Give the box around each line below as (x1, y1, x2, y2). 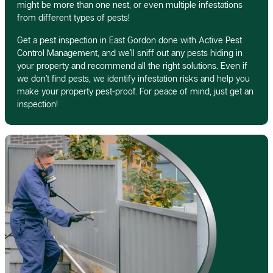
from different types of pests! (17, 12, 130, 23)
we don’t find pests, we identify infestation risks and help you (17, 73, 250, 83)
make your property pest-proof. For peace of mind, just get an (17, 85, 253, 96)
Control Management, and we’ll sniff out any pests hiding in (17, 47, 243, 58)
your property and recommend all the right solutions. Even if (17, 60, 247, 71)
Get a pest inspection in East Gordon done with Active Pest (17, 34, 242, 45)
